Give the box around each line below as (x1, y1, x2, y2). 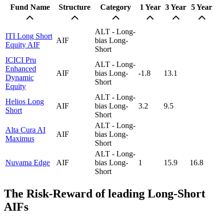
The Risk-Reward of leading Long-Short (4, 187, 205, 200)
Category (100, 2, 131, 11)
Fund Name (10, 2, 50, 11)
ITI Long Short (5, 31, 52, 40)
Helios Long (5, 97, 44, 106)
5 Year (191, 2, 212, 11)
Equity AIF (5, 40, 40, 49)
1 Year (139, 2, 161, 11)
